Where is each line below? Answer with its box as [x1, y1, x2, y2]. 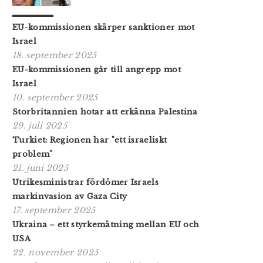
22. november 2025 [12, 247, 99, 258]
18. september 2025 [12, 49, 97, 60]
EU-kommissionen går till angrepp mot [12, 64, 181, 75]
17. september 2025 [12, 204, 96, 215]
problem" [12, 149, 53, 159]
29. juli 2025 [12, 120, 67, 131]
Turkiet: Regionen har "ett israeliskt [12, 134, 167, 145]
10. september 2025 [12, 92, 98, 103]
